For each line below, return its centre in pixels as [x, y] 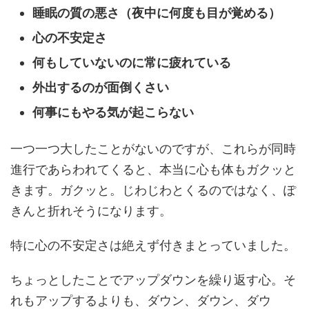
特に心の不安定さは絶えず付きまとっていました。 [153, 245]
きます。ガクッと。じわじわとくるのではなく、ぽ [153, 190]
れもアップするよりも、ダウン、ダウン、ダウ [141, 300]
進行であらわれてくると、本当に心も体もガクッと [153, 169]
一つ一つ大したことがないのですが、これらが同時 [153, 148]
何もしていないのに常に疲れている [132, 63]
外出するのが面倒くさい [101, 88]
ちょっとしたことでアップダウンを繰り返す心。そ [153, 279]
